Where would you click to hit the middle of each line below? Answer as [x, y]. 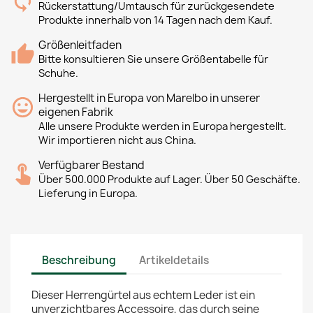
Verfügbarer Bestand [92, 165]
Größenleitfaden [80, 45]
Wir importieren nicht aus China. [117, 140]
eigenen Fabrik [76, 112]
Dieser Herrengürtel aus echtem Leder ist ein [143, 295]
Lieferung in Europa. [88, 194]
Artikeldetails [174, 260]
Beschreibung [79, 260]
